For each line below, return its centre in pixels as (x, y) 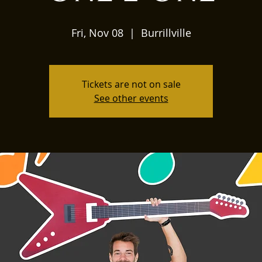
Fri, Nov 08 (97, 33)
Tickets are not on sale (131, 84)
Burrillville (166, 33)
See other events (131, 98)
